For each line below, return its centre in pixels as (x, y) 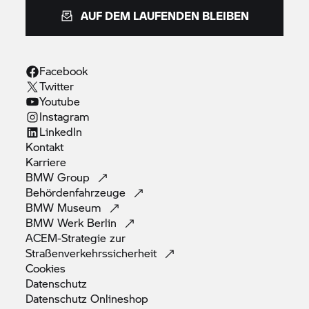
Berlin (104, 222)
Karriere (48, 161)
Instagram (65, 116)
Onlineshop (120, 298)
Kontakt (47, 146)
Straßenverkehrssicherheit (93, 252)
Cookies (46, 268)
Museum (81, 207)
